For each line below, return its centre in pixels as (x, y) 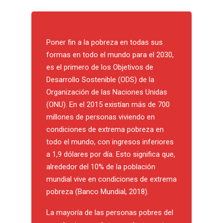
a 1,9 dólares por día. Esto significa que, (111, 154)
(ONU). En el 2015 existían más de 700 (108, 105)
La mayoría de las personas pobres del (110, 213)
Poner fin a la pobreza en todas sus (105, 42)
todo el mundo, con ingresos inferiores (110, 142)
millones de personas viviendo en (101, 117)
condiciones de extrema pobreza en (105, 129)
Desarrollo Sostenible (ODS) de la (100, 80)
